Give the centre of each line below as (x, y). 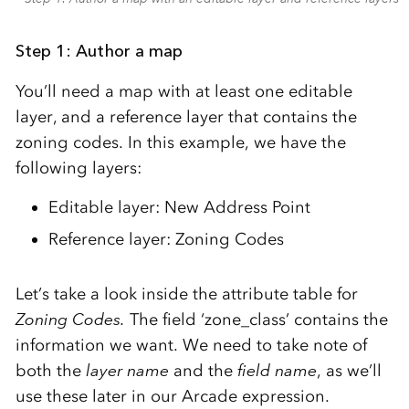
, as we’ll (349, 371)
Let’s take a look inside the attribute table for (186, 294)
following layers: (78, 168)
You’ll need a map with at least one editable (184, 92)
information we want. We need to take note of (191, 346)
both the (50, 371)
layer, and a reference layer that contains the (186, 117)
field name (277, 371)
